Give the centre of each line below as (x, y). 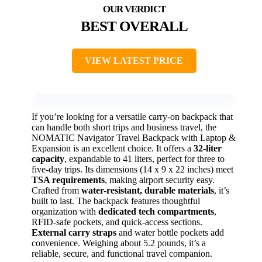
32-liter (208, 148)
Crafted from (56, 190)
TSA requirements (68, 180)
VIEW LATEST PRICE (134, 60)
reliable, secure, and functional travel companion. (122, 253)
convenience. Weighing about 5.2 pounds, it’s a (119, 243)
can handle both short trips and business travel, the (124, 127)
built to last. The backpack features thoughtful (116, 201)
